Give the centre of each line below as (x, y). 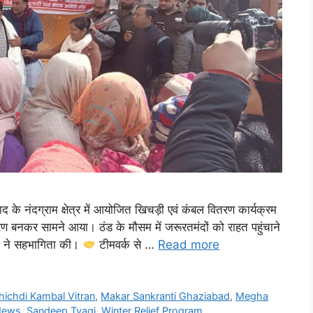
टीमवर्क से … (127, 245)
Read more (189, 245)
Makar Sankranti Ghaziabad (166, 296)
